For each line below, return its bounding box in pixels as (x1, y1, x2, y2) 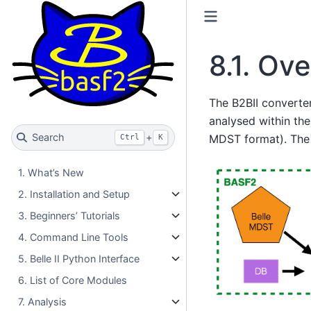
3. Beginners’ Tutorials (18, 209, 121, 221)
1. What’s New (18, 166, 85, 178)
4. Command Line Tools (18, 230, 129, 243)
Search (31, 131, 65, 144)
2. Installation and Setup (18, 187, 131, 200)
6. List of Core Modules (18, 274, 128, 286)
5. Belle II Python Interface (18, 252, 140, 264)
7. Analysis (18, 295, 67, 308)
